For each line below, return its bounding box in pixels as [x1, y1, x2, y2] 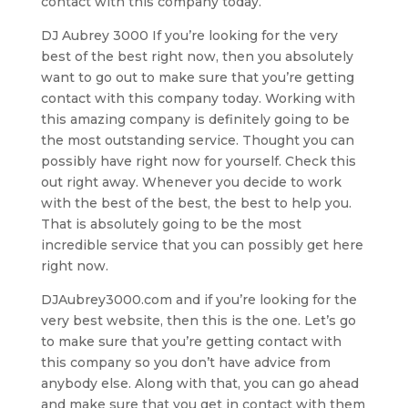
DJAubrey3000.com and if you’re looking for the [40, 291, 357, 308]
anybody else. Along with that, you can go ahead [40, 374, 359, 392]
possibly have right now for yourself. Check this [40, 152, 356, 169]
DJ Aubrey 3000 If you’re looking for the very [40, 26, 338, 44]
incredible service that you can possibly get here [40, 236, 363, 253]
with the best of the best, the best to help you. [40, 194, 352, 211]
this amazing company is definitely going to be [40, 110, 350, 127]
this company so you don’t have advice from [40, 353, 331, 371]
